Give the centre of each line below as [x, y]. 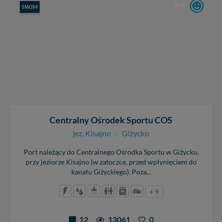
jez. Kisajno [92, 133]
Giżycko [136, 133]
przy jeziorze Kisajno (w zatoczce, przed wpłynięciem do [111, 162]
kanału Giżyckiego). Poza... [111, 172]
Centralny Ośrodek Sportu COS [111, 120]
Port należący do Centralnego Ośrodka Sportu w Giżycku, [111, 152]
